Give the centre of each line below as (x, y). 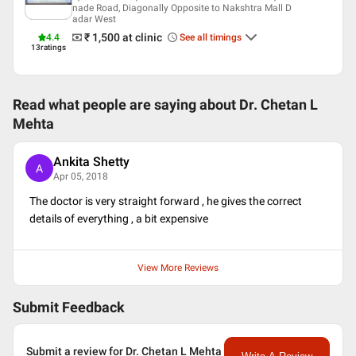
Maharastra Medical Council (114, 31)
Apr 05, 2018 (81, 176)
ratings (53, 47)
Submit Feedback (69, 308)
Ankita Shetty (91, 161)
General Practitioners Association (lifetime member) (165, 48)
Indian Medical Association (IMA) (125, 14)
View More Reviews (178, 268)
